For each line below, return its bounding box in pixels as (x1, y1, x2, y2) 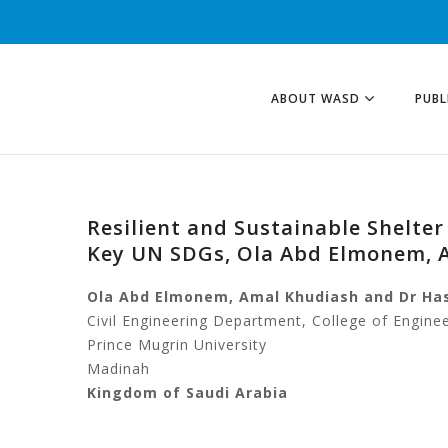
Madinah (87, 359, 150, 378)
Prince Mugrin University (87, 335, 267, 354)
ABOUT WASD (271, 90, 360, 107)
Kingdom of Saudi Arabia (87, 383, 288, 402)
